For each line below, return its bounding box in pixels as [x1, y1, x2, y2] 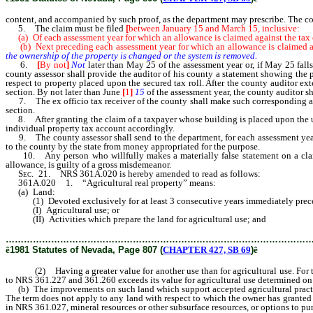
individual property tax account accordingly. [6, 123, 175, 133]
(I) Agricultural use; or [6, 205, 119, 215]
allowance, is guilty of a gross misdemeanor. [6, 159, 171, 170]
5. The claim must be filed [6, 23, 126, 34]
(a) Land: [6, 187, 55, 197]
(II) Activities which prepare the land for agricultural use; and [6, 214, 266, 224]
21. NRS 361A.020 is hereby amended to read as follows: [34, 168, 261, 179]
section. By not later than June [6, 87, 122, 97]
